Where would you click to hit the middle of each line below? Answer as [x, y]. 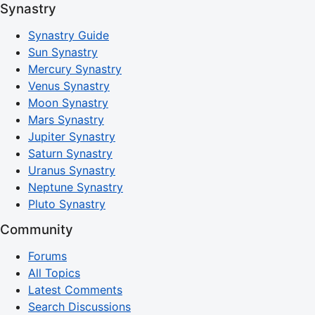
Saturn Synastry [70, 153]
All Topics [54, 272]
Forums [47, 256]
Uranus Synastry [72, 170]
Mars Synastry [66, 119]
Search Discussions [79, 306]
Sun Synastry [63, 52]
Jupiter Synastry [72, 136]
